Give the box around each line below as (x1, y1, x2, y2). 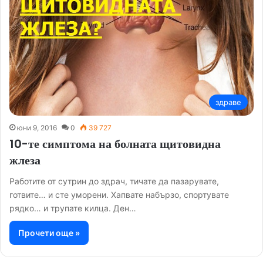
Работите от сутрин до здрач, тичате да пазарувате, (9, 176, 219, 187)
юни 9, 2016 (17, 123, 57, 133)
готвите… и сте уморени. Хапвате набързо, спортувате (9, 190, 229, 200)
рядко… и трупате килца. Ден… (9, 203, 136, 214)
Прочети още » (18, 228, 80, 238)
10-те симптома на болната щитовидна (9, 136, 221, 153)
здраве (215, 97, 241, 107)
